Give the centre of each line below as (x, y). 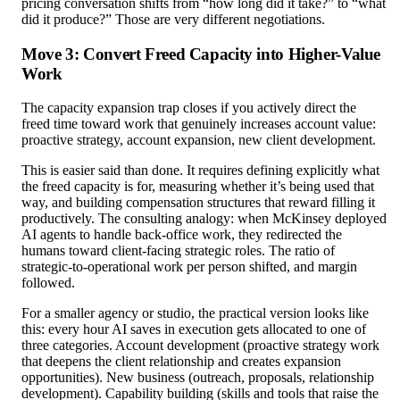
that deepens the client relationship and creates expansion (181, 362)
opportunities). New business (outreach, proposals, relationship (198, 378)
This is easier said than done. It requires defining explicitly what (200, 171)
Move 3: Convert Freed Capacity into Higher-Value (201, 54)
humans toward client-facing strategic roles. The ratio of (178, 251)
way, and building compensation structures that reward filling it (198, 203)
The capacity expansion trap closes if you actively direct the (189, 108)
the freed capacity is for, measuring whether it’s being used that (198, 187)
